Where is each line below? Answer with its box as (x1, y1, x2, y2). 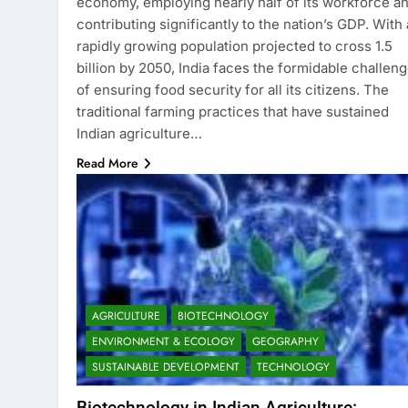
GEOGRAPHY (252, 332, 319, 350)
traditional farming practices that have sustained (76, 102, 389, 120)
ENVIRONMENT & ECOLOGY (92, 332, 235, 350)
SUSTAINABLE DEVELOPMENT (92, 358, 240, 375)
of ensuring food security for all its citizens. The (76, 80, 389, 98)
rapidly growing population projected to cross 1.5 (76, 36, 393, 55)
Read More (76, 153, 138, 172)
